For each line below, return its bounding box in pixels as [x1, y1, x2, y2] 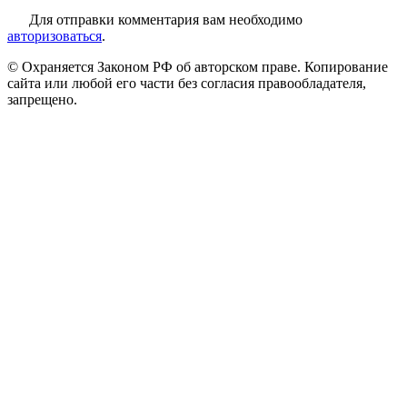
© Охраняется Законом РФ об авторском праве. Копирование [7, 58, 388, 74]
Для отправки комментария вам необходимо [29, 11, 303, 27]
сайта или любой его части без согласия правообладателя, [7, 74, 366, 91]
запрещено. [7, 91, 77, 107]
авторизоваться [7, 27, 102, 44]
